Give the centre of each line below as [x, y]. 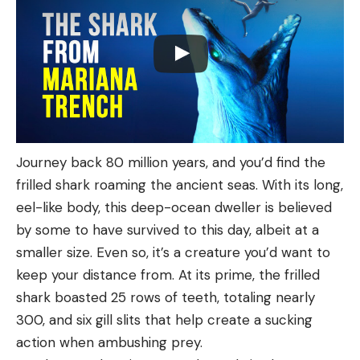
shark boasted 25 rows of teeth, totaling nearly [166, 298]
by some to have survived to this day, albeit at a [168, 230]
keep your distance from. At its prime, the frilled [168, 275]
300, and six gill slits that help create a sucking [164, 320]
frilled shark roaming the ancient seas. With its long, [180, 185]
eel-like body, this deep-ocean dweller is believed [174, 208]
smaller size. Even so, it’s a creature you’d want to [173, 253]
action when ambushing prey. [109, 343]
